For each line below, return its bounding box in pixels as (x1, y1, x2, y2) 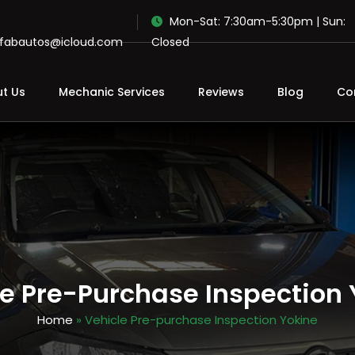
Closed (151, 34, 189, 50)
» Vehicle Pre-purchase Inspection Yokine (73, 311, 318, 328)
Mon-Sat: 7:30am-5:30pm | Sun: (166, 13, 345, 29)
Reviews (198, 84, 244, 100)
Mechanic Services (59, 84, 165, 100)
